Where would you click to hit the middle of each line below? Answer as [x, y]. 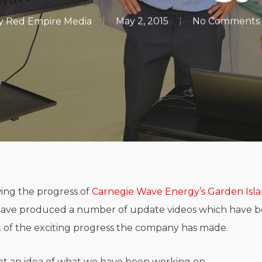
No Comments [226, 21]
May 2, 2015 [142, 21]
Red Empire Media [49, 21]
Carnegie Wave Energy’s [149, 192]
